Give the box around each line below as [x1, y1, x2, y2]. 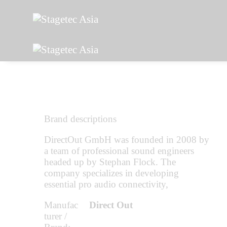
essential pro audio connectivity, [44, 178, 168, 190]
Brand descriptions [44, 113, 117, 124]
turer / [44, 210, 67, 221]
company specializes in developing [44, 167, 179, 178]
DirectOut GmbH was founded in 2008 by [44, 134, 209, 145]
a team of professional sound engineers [44, 145, 194, 156]
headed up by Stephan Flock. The [44, 156, 176, 167]
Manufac [44, 199, 78, 210]
